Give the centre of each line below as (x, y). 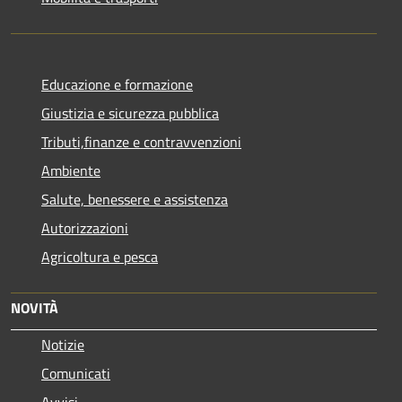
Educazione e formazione (117, 85)
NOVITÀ (35, 308)
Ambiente (71, 171)
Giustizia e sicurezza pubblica (130, 114)
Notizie (63, 345)
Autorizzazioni (85, 228)
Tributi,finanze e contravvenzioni (141, 142)
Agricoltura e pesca (100, 257)
